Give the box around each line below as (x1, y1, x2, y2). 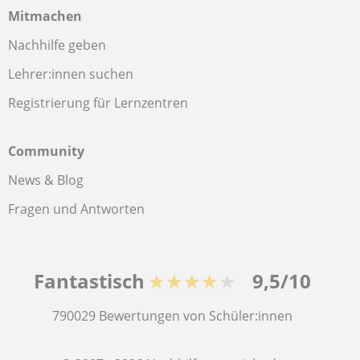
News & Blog (8, 171, 84, 189)
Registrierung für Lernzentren (8, 94, 188, 112)
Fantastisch (33, 268, 145, 294)
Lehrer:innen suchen (8, 65, 133, 83)
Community (8, 142, 84, 160)
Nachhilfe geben (8, 36, 106, 54)
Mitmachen (8, 7, 82, 25)
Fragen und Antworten (8, 200, 145, 218)
